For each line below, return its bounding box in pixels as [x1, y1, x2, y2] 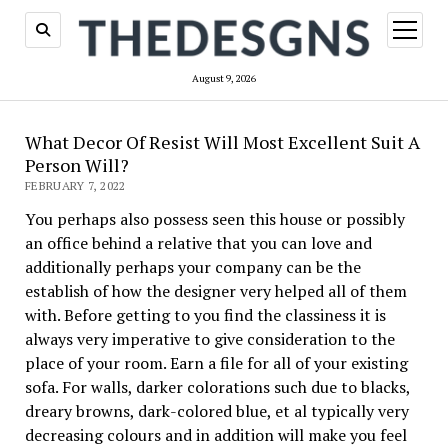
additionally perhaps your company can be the [24, 256, 361, 279]
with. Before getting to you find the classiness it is [24, 304, 386, 327]
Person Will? [24, 153, 129, 178]
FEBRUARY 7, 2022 [24, 178, 126, 194]
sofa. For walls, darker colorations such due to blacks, [24, 376, 410, 399]
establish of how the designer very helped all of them [24, 280, 407, 303]
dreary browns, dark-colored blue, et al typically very [24, 400, 409, 423]
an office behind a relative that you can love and [24, 232, 372, 255]
